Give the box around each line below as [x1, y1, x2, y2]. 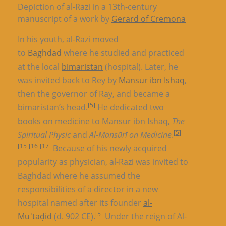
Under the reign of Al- [103, 211, 187, 222]
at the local [18, 61, 62, 72]
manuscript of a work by [18, 13, 111, 24]
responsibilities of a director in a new [18, 184, 158, 195]
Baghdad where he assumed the [18, 170, 140, 181]
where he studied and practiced [62, 47, 184, 59]
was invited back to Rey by [18, 75, 119, 86]
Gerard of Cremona [111, 13, 186, 24]
